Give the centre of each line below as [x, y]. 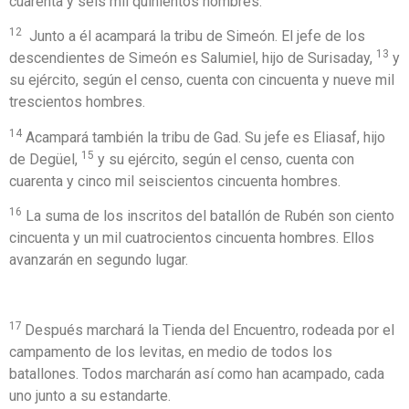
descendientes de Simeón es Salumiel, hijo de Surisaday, [193, 58]
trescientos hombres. [77, 102]
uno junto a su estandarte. [90, 395]
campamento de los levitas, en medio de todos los [171, 351]
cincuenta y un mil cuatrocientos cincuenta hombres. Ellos [192, 238]
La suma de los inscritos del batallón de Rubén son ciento [208, 216]
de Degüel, [45, 159]
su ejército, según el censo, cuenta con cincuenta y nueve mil [202, 80]
